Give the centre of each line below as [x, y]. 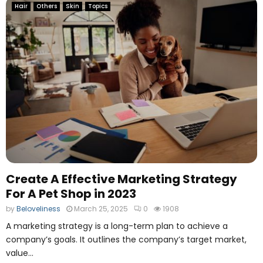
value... [20, 253]
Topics [98, 6]
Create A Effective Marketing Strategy [122, 179]
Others [47, 6]
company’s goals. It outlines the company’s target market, [126, 239]
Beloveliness [38, 208]
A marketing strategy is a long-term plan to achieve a [117, 226]
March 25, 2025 [101, 208]
